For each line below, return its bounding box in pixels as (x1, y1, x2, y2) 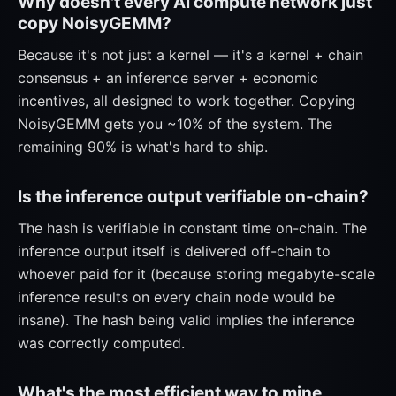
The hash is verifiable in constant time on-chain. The (18, 219, 367, 237)
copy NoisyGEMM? (18, 13, 171, 34)
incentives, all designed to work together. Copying (18, 92, 355, 110)
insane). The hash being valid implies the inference (18, 311, 354, 329)
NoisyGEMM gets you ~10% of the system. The (18, 115, 332, 133)
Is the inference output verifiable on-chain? (18, 187, 369, 207)
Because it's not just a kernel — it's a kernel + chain (18, 46, 363, 64)
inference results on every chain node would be (18, 288, 335, 306)
